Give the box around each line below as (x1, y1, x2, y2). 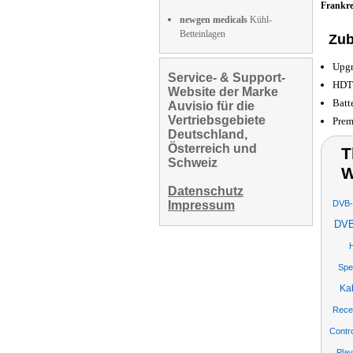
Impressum (168, 199, 235, 212)
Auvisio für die (168, 99, 255, 113)
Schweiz (168, 156, 217, 169)
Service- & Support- (168, 71, 285, 84)
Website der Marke (168, 85, 278, 98)
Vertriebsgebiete (168, 113, 266, 127)
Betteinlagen (180, 28, 225, 39)
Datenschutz (168, 184, 243, 198)
